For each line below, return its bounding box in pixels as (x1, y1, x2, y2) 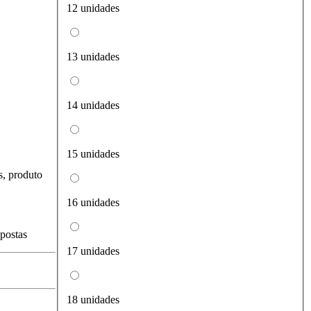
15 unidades (67, 148, 119, 160)
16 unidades (67, 196, 119, 209)
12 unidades (67, 2, 119, 15)
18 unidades (67, 294, 119, 306)
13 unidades (67, 51, 119, 63)
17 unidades (67, 245, 119, 258)
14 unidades (67, 99, 119, 112)
